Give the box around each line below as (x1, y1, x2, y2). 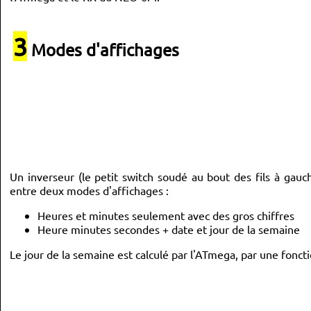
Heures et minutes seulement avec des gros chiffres (37, 208, 294, 222)
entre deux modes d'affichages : (10, 183, 169, 197)
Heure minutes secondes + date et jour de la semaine (37, 222, 300, 236)
